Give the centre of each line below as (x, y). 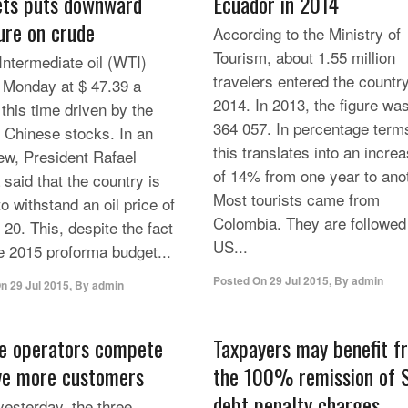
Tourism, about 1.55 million (304, 57)
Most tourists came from (296, 199)
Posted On (240, 280)
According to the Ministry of (307, 33)
